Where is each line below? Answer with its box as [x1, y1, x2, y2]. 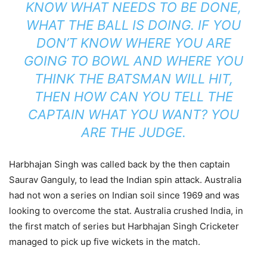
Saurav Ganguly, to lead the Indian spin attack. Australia [9, 174, 241, 185]
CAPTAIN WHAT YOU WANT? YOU [28, 107, 239, 122]
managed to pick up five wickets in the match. [9, 236, 200, 247]
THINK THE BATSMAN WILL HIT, [34, 71, 233, 86]
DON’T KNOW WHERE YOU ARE [36, 35, 231, 51]
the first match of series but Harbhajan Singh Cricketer [9, 221, 239, 232]
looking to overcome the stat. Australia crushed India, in [9, 205, 243, 216]
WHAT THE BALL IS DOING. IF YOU [26, 17, 241, 33]
